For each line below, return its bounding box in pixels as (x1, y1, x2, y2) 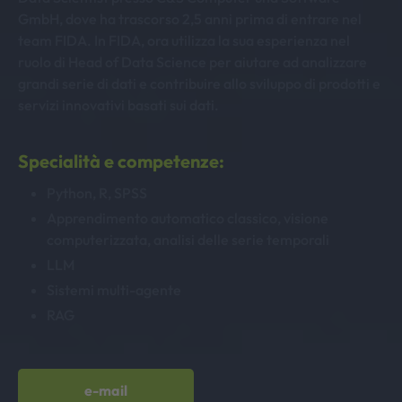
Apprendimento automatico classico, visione (47, 209, 328, 227)
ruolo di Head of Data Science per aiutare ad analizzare (18, 53, 367, 71)
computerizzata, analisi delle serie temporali (47, 231, 329, 249)
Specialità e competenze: (18, 150, 224, 172)
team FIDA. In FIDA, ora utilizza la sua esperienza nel (18, 31, 350, 49)
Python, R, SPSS (47, 184, 147, 202)
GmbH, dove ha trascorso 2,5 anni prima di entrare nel (18, 10, 362, 28)
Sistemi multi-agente (47, 281, 181, 299)
